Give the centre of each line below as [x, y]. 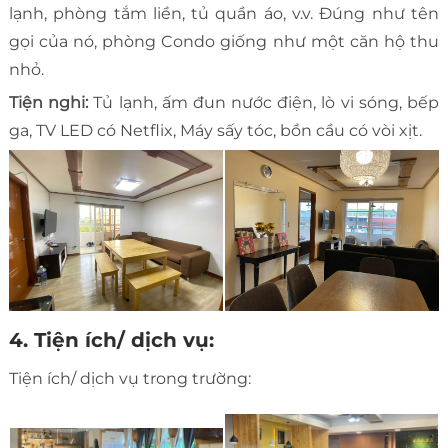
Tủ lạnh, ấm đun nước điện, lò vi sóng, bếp [266, 103]
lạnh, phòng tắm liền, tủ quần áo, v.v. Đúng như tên [224, 14]
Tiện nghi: [51, 103]
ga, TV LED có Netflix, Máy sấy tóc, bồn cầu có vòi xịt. [217, 131]
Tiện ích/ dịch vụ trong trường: [129, 379]
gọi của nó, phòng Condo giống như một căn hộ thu [224, 42]
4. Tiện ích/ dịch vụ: [114, 340]
